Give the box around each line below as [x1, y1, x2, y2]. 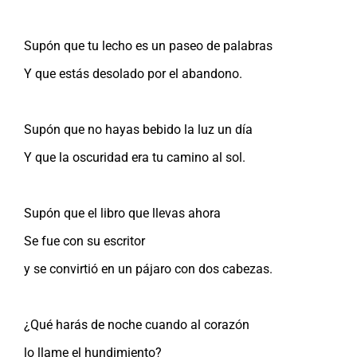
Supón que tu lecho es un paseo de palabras [24, 37, 273, 53]
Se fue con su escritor [24, 233, 145, 249]
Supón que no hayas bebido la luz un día [24, 121, 253, 137]
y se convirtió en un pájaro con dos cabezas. [24, 261, 273, 277]
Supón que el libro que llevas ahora [24, 205, 221, 221]
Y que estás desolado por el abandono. [24, 65, 242, 81]
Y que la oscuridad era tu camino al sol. [24, 149, 245, 165]
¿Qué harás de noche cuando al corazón [24, 316, 249, 332]
